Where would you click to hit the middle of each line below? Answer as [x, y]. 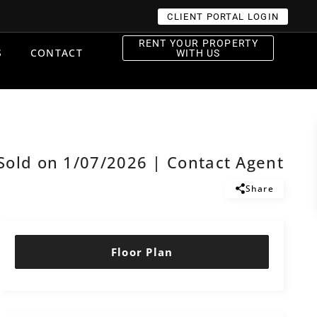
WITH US [198, 53]
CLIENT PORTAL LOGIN [223, 17]
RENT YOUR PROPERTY [198, 43]
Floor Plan [142, 252]
